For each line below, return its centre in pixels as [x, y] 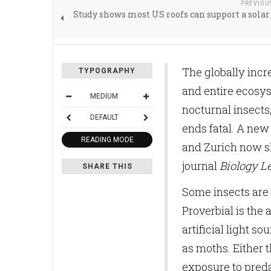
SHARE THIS [107, 166]
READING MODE [107, 139]
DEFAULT [104, 117]
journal [201, 165]
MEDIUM [104, 96]
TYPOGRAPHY [107, 70]
